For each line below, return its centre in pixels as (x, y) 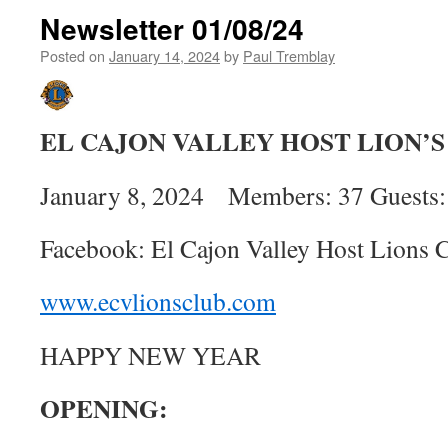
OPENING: (104, 408)
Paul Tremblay (289, 55)
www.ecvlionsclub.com (158, 301)
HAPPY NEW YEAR (150, 355)
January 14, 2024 (164, 55)
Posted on (72, 55)
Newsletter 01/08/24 (172, 28)
